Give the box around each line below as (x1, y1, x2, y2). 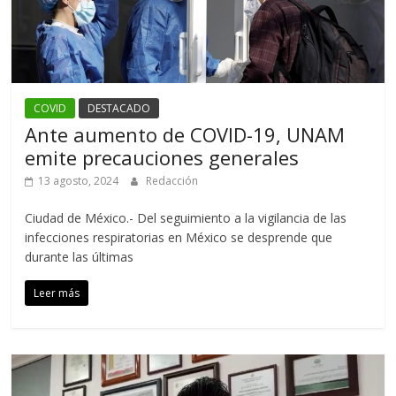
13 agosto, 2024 (38, 172, 119, 188)
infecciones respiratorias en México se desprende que (25, 228, 333, 246)
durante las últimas (25, 247, 134, 265)
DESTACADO (88, 100, 151, 116)
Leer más (34, 285, 80, 301)
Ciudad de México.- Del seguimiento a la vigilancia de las (25, 209, 347, 226)
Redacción (146, 172, 199, 188)
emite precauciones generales (25, 143, 300, 171)
